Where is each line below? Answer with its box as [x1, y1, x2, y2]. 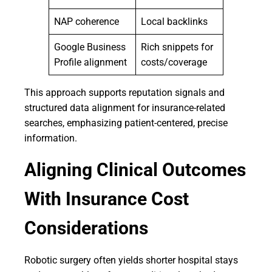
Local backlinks [141, 16, 208, 27]
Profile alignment [54, 56, 127, 68]
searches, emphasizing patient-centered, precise [24, 117, 228, 129]
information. [24, 132, 77, 144]
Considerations [24, 217, 148, 239]
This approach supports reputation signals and [24, 87, 225, 98]
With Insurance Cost [24, 188, 189, 209]
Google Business [54, 41, 126, 53]
